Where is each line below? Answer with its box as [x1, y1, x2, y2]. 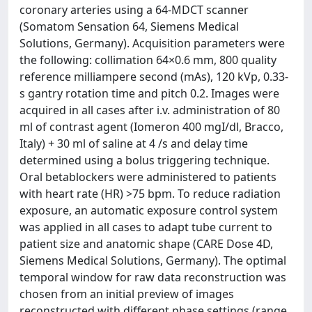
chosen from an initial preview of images [19, 286, 234, 302]
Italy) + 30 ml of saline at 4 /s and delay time [19, 136, 248, 151]
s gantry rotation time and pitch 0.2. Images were [19, 86, 279, 101]
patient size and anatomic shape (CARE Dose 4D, [19, 236, 273, 251]
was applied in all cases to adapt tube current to [19, 219, 272, 235]
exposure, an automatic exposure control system [19, 203, 278, 218]
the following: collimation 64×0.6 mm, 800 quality [19, 52, 276, 68]
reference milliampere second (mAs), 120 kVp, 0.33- [19, 69, 288, 84]
